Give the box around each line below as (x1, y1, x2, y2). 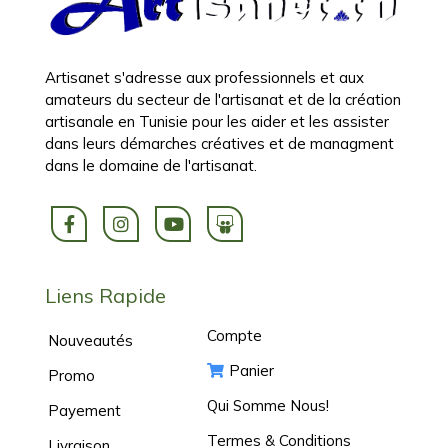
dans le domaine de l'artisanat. (45, 156, 261, 176)
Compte (206, 325, 262, 345)
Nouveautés (48, 330, 133, 350)
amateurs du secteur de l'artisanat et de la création (45, 90, 401, 110)
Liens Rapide (45, 283, 166, 309)
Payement (48, 400, 121, 420)
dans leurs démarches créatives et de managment (45, 134, 394, 154)
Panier (228, 360, 274, 380)
